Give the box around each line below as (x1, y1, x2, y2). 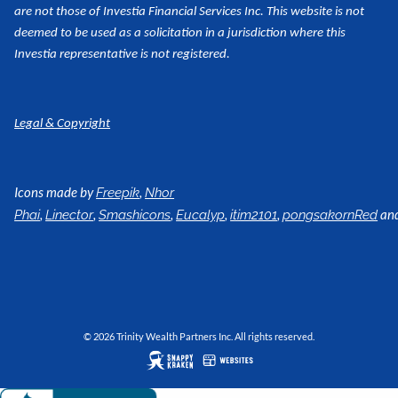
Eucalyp (176, 207, 226, 224)
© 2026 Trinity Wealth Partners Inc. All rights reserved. (84, 330, 314, 342)
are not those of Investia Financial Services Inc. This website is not (14, 5, 365, 20)
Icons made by (14, 184, 97, 201)
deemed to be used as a (14, 27, 142, 41)
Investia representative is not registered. (14, 48, 231, 62)
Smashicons (99, 207, 171, 224)
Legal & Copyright (14, 117, 111, 131)
